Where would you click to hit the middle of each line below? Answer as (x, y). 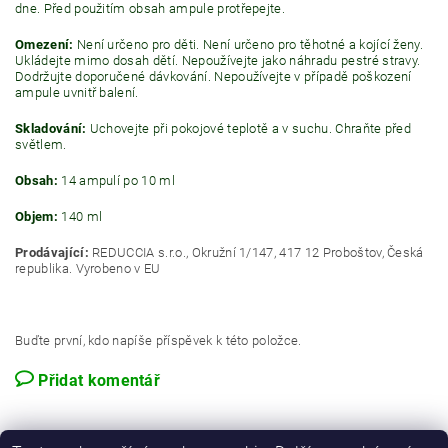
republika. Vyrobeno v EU (88, 268)
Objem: (36, 216)
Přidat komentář (99, 380)
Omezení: (44, 44)
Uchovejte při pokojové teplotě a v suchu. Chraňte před (249, 128)
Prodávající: (52, 252)
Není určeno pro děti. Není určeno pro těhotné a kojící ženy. (248, 44)
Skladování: (51, 128)
